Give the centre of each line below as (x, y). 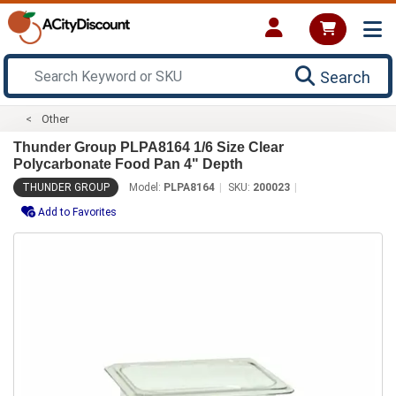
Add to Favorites (77, 212)
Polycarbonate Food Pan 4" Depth (128, 164)
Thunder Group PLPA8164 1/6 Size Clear (148, 147)
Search (345, 77)
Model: (146, 187)
